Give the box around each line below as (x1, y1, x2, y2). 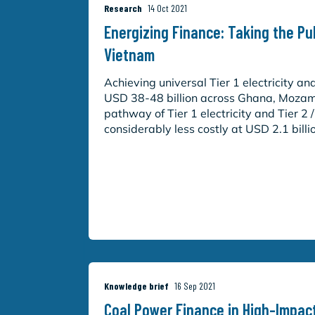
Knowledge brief (104, 280, 169, 292)
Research (104, 1, 143, 14)
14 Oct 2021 (148, 1, 188, 14)
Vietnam (104, 44, 155, 65)
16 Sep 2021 (174, 280, 216, 292)
